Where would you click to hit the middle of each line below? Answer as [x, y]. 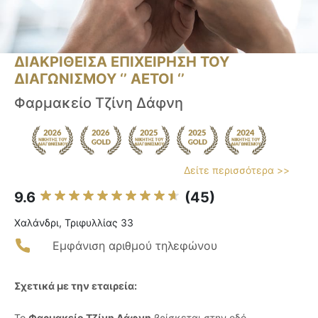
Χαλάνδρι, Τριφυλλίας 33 [74, 223]
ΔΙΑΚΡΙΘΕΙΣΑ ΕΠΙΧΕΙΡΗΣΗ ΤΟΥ [122, 62]
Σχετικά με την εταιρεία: [76, 286]
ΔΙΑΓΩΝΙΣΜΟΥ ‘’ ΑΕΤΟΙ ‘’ [99, 79]
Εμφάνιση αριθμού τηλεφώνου [135, 246]
